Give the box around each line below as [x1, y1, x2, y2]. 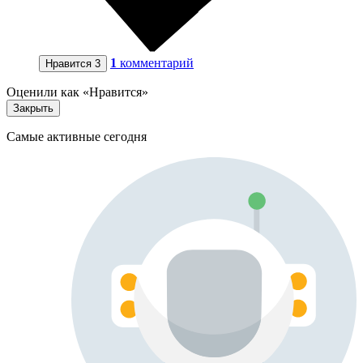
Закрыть [13, 101, 53, 114]
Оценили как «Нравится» [6, 84, 148, 99]
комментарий [120, 55, 194, 70]
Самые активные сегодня [6, 129, 147, 143]
